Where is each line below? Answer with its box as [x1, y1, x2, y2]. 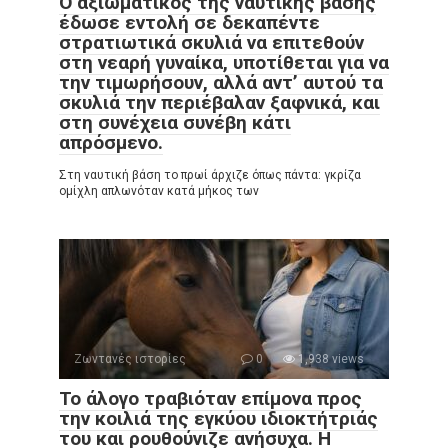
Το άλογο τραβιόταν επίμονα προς [59, 387, 362, 410]
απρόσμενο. [59, 131, 163, 154]
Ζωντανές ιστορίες [74, 352, 186, 366]
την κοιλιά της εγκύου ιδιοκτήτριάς [59, 407, 378, 430]
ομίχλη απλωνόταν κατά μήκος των [59, 184, 259, 198]
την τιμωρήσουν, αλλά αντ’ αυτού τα [59, 71, 383, 94]
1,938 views [295, 352, 364, 366]
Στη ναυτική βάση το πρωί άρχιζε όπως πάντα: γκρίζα [59, 168, 361, 182]
